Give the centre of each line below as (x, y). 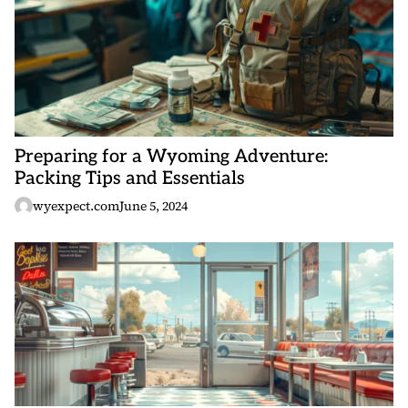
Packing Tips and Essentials (130, 178)
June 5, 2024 (153, 206)
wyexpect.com (76, 206)
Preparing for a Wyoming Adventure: (171, 157)
